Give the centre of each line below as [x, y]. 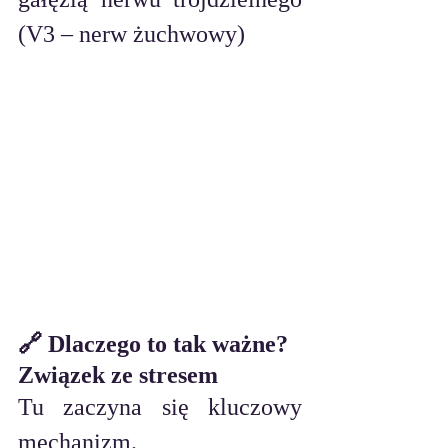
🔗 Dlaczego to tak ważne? [156, 344]
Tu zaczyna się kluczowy [160, 407]
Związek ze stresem [118, 375]
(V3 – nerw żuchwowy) [131, 34]
